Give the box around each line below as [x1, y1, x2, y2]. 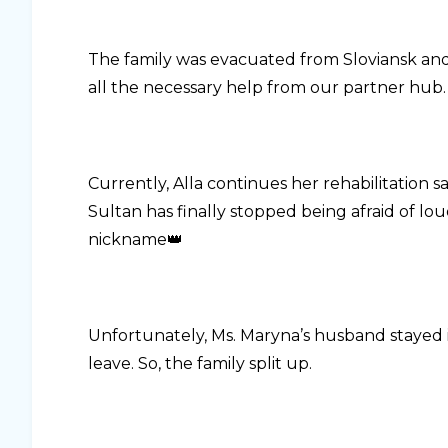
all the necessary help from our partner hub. [88, 78, 446, 98]
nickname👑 [88, 230, 183, 250]
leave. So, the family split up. [88, 354, 312, 374]
